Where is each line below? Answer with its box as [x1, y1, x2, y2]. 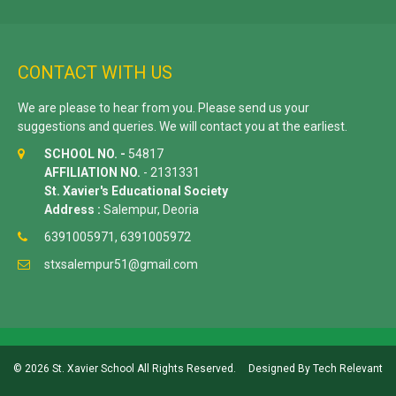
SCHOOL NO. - [44, 147, 126, 162]
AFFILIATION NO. [44, 165, 141, 180]
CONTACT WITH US [18, 62, 172, 84]
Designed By [248, 362, 310, 376]
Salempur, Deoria [103, 202, 199, 217]
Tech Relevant [310, 362, 383, 376]
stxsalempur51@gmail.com [44, 257, 198, 272]
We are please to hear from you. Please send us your [18, 101, 309, 116]
